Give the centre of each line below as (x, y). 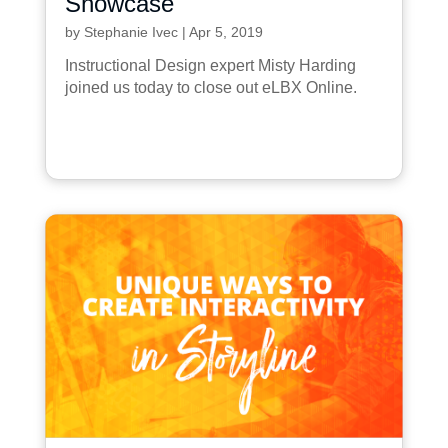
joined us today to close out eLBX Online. (210, 87)
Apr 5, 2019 (225, 31)
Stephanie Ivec (130, 31)
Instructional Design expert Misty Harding (210, 65)
